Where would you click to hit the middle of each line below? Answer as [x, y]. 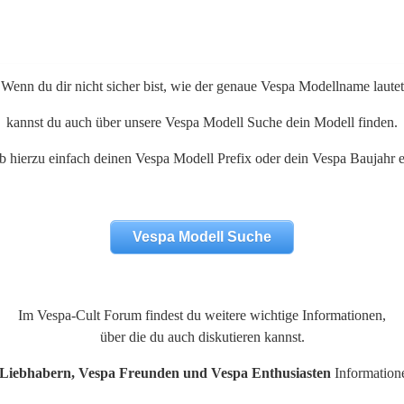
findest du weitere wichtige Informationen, [264, 316]
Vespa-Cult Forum [89, 316]
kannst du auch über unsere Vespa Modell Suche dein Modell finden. [202, 123]
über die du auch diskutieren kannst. [202, 337]
